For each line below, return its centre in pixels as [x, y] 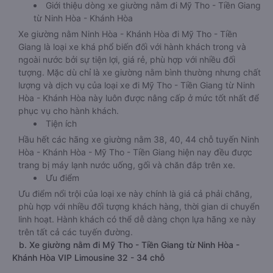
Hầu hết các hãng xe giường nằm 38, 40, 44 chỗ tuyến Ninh [139, 139]
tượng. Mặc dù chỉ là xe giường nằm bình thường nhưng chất [140, 72]
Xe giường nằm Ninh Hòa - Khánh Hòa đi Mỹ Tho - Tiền [128, 34]
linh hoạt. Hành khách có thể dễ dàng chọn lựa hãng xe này [137, 219]
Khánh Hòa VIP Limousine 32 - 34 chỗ [88, 257]
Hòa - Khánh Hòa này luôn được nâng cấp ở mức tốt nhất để [139, 98]
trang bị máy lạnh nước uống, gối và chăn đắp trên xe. [127, 165]
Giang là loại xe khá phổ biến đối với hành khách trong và [132, 47]
